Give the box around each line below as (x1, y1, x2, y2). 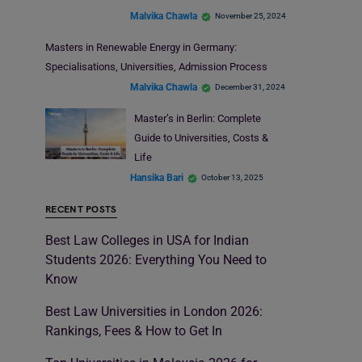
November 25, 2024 (215, 11, 286, 21)
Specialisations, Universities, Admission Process (45, 61, 267, 74)
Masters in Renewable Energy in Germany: (45, 41, 237, 54)
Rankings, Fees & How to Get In (45, 323, 222, 339)
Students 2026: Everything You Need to (45, 252, 267, 268)
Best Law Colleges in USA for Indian (45, 233, 249, 249)
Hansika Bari (130, 171, 183, 183)
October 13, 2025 (201, 173, 263, 183)
